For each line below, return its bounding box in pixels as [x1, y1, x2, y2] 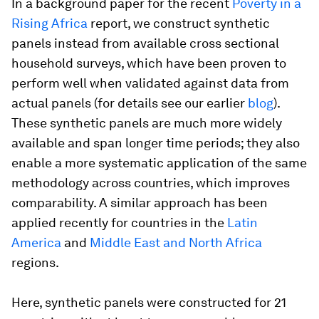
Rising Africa [11, 16, 88, 31]
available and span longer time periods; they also [11, 135, 300, 150]
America [11, 235, 61, 250]
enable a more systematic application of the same [11, 155, 307, 170]
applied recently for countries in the [11, 215, 227, 230]
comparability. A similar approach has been [11, 195, 268, 210]
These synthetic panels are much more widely [11, 115, 282, 130]
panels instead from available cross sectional [11, 36, 279, 51]
